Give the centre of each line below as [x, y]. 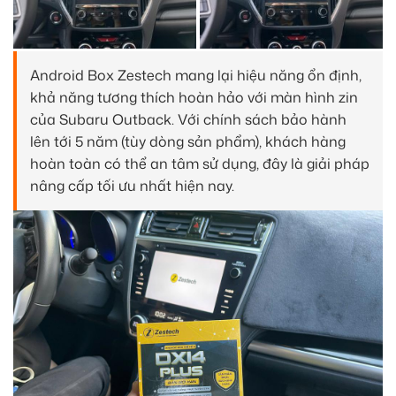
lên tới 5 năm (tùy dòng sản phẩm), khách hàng [188, 141]
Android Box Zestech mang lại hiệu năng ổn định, [196, 75]
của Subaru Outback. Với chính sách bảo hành [188, 119]
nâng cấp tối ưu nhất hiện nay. [132, 185]
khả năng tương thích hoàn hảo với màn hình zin [194, 97]
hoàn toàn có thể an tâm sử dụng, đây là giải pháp [200, 163]
